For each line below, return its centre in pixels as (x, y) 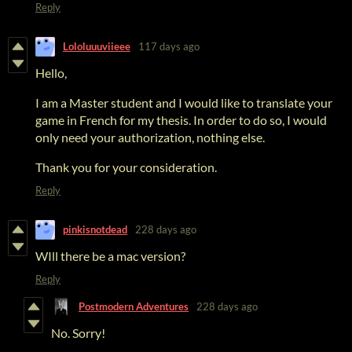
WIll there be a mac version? (110, 255)
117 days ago (169, 47)
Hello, (52, 72)
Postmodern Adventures (134, 307)
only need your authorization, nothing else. (151, 137)
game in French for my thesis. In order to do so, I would (181, 119)
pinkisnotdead (95, 230)
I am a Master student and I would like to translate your (184, 102)
